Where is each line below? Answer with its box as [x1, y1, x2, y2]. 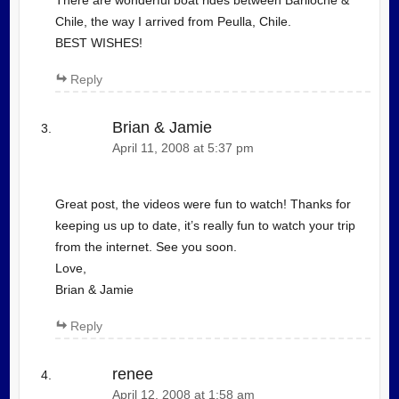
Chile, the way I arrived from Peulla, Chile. [54, 14, 291, 29]
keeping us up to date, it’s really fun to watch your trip [54, 217, 355, 232]
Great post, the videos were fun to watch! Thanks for [54, 196, 351, 211]
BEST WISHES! [54, 36, 142, 51]
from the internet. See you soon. [54, 239, 237, 254]
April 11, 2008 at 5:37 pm [111, 142, 254, 156]
